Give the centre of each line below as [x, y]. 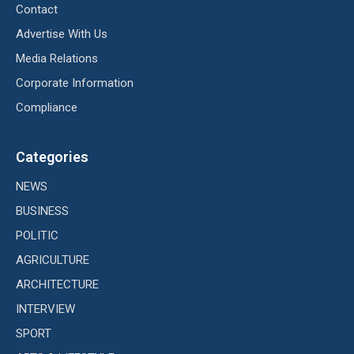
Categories [52, 157]
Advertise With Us [62, 34]
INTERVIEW [45, 309]
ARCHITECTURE [57, 284]
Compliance [47, 107]
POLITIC [37, 235]
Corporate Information [75, 83]
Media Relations [57, 58]
